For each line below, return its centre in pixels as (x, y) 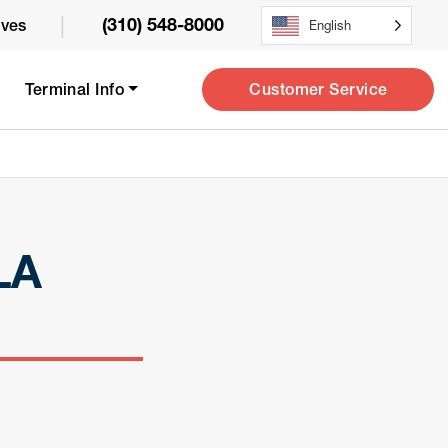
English (329, 24)
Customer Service (318, 88)
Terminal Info (75, 89)
